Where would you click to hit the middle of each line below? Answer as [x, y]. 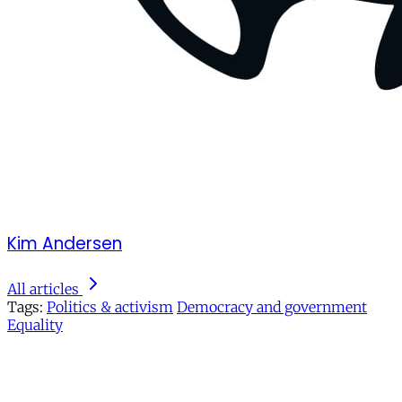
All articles [43, 289]
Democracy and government [272, 307]
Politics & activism [110, 307]
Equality [35, 325]
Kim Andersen [65, 243]
